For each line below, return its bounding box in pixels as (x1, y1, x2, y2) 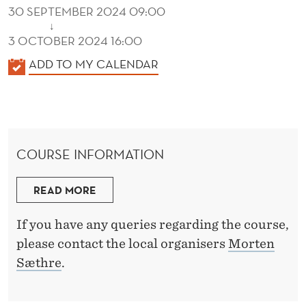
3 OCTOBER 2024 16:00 (8, 32, 142, 48)
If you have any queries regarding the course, (16, 217, 289, 232)
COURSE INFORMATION (16, 146, 164, 163)
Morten (228, 236, 275, 251)
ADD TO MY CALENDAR (29, 55, 158, 72)
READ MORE (33, 183, 96, 197)
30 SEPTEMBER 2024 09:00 (8, 3, 165, 19)
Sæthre (16, 255, 61, 270)
